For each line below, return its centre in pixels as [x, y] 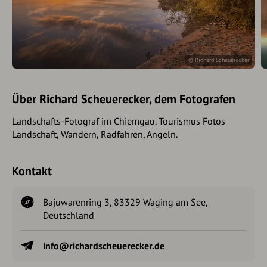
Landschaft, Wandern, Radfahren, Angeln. [95, 134]
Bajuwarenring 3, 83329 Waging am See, [125, 202]
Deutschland [69, 215]
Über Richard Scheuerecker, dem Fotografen [124, 99]
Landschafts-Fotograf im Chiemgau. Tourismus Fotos [119, 121]
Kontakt [32, 171]
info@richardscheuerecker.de [104, 246]
